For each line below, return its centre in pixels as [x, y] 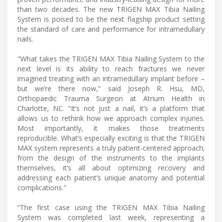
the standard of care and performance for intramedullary [111, 29]
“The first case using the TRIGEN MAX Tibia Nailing [111, 207]
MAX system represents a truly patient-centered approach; [111, 148]
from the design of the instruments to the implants [111, 158]
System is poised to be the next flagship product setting [111, 19]
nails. [25, 39]
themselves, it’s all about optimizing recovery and [111, 167]
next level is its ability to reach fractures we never [111, 68]
